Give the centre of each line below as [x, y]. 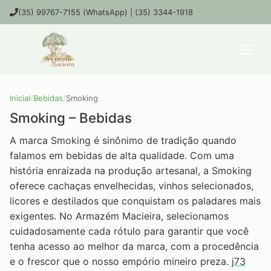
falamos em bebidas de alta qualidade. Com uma [122, 156]
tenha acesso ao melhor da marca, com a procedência [134, 247]
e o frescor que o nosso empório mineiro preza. [121, 262]
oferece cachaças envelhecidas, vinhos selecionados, [132, 186]
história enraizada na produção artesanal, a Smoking [131, 171]
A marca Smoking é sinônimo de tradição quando [123, 141]
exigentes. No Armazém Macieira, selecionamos [119, 216]
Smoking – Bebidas [71, 118]
